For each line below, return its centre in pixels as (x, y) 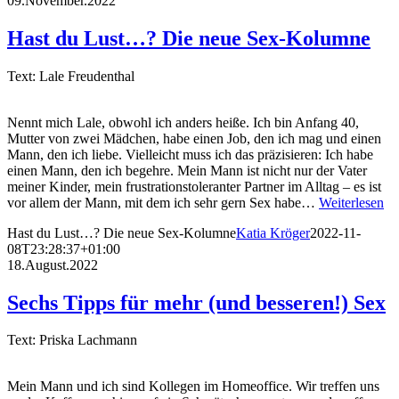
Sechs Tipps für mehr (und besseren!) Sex (196, 302)
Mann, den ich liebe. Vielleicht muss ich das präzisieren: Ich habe (190, 154)
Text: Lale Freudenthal (71, 76)
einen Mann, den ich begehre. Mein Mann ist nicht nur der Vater (187, 170)
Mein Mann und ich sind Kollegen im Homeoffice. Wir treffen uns (193, 387)
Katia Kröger (273, 232)
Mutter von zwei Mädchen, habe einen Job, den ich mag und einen (194, 138)
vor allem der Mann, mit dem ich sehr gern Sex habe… (163, 202)
